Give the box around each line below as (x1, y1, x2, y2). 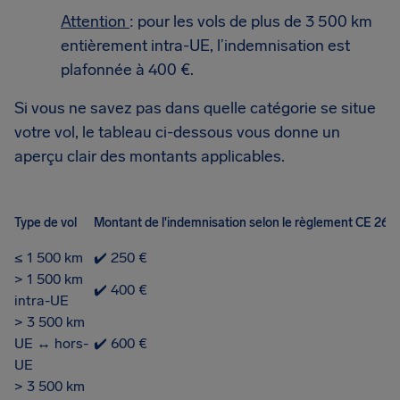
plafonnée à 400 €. (61, 60, 194, 79)
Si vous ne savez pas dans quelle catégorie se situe (14, 98, 376, 118)
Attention (61, 12, 129, 31)
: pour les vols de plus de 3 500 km (129, 12, 372, 31)
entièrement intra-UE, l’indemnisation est (61, 36, 350, 55)
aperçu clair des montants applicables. (14, 146, 285, 166)
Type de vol (14, 214, 77, 230)
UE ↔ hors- (14, 335, 88, 352)
